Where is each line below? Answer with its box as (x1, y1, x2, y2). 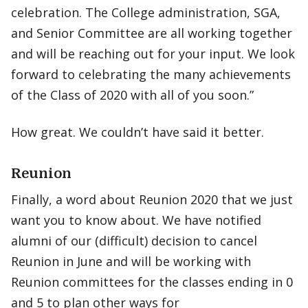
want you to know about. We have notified (11, 212, 261, 228)
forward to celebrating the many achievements (11, 66, 291, 82)
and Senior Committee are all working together (11, 25, 292, 41)
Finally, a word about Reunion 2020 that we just (11, 191, 293, 208)
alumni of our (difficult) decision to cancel (11, 232, 257, 249)
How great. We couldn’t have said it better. (11, 124, 264, 140)
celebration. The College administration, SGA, (11, 4, 280, 21)
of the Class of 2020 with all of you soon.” (11, 87, 254, 103)
